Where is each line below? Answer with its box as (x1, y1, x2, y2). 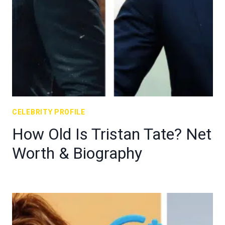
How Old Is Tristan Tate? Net (12, 125, 211, 144)
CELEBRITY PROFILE (12, 108, 85, 116)
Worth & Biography (12, 144, 142, 163)
